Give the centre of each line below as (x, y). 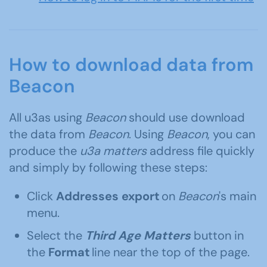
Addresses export (108, 196)
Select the (55, 235)
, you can (231, 134)
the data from (49, 134)
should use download (187, 117)
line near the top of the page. (170, 252)
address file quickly (201, 151)
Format (69, 252)
